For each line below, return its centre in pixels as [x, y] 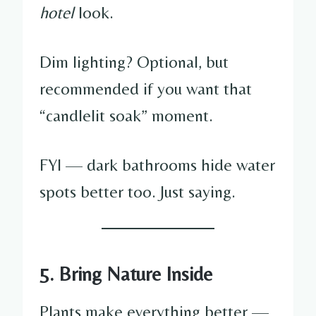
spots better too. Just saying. [138, 191]
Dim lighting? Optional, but [134, 61]
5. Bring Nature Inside [126, 273]
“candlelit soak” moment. [126, 115]
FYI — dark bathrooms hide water [157, 164]
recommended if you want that [146, 88]
